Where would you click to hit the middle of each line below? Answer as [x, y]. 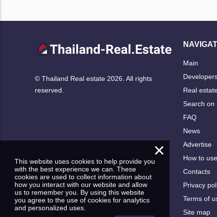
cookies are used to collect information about [83, 177]
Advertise [197, 144]
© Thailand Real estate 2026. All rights [93, 78]
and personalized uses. [50, 208]
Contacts [197, 171]
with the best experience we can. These [75, 169]
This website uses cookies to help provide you [85, 161]
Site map [197, 212]
